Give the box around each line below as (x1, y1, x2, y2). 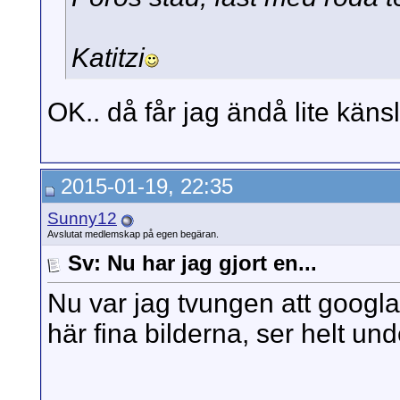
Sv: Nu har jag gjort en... (68, 251, 317, 275)
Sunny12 (47, 209, 117, 228)
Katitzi (71, 43, 145, 73)
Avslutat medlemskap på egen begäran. (47, 229, 219, 239)
